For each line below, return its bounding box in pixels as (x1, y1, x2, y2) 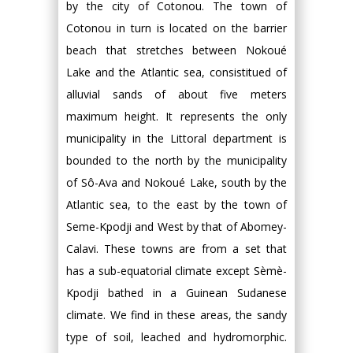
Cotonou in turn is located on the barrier (66, 20, 287, 35)
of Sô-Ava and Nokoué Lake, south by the (66, 175, 287, 190)
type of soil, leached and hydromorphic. (66, 329, 287, 344)
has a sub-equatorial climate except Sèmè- (66, 263, 287, 278)
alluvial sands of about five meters (66, 87, 287, 102)
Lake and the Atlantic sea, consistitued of (66, 65, 287, 80)
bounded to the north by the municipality (66, 153, 287, 168)
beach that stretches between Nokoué (66, 43, 287, 58)
